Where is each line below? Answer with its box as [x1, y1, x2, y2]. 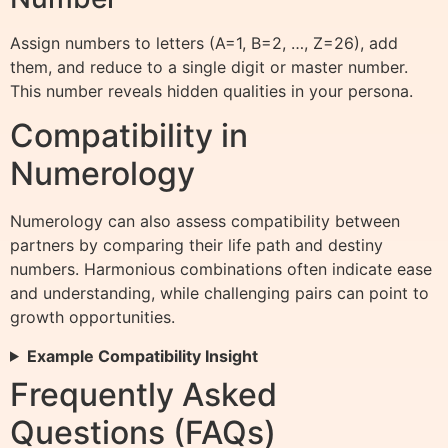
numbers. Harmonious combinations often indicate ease [10, 259, 432, 280]
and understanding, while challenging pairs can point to [10, 283, 429, 304]
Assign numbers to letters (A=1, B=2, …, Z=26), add [10, 33, 398, 54]
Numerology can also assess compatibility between [10, 211, 400, 232]
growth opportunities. [10, 307, 175, 328]
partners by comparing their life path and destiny [10, 235, 383, 256]
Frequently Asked [10, 374, 277, 414]
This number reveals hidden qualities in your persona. [10, 81, 413, 102]
